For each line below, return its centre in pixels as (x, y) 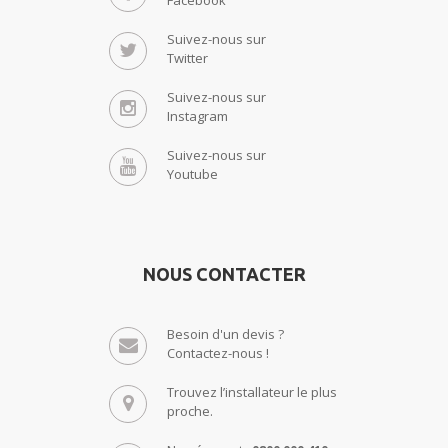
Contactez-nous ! (218, 352)
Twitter (187, 57)
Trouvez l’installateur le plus (252, 391)
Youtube (192, 173)
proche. (190, 410)
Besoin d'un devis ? (225, 333)
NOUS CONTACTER (224, 274)
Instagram (197, 115)
